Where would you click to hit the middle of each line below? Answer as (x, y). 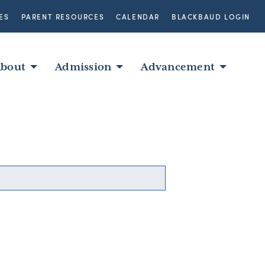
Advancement (178, 67)
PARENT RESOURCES (63, 16)
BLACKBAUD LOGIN (211, 16)
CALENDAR (138, 16)
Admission (83, 67)
